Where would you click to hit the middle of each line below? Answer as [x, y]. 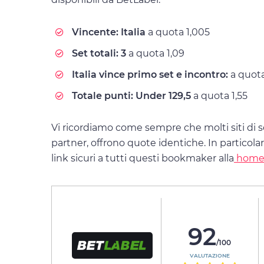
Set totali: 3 [99, 53]
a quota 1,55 [219, 95]
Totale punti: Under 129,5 [131, 95]
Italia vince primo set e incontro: [150, 74]
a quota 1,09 [155, 53]
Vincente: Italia [109, 32]
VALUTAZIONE [209, 255]
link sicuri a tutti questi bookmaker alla [143, 158]
